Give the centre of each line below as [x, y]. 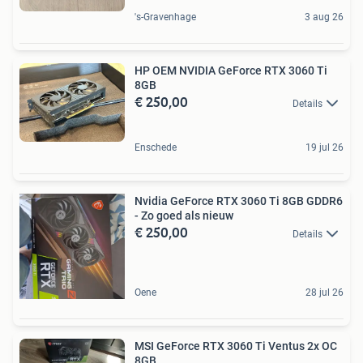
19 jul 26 [325, 147]
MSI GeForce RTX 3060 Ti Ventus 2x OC [236, 346]
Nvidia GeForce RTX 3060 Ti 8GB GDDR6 [239, 201]
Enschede [156, 147]
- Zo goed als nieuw [184, 215]
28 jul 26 [325, 292]
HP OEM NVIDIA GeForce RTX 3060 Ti [231, 70]
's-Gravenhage [165, 17]
